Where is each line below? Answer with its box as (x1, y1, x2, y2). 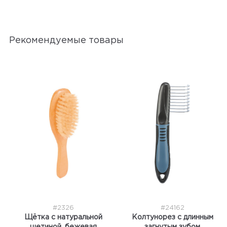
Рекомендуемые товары (9, 36, 124, 45)
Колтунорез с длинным (131, 214, 213, 220)
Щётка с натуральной (24, 214, 103, 220)
